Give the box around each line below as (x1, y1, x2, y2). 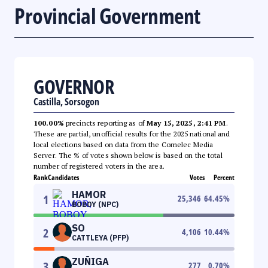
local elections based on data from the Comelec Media (33, 139, 214, 149)
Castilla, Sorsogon (33, 95, 99, 108)
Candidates (48, 172, 79, 182)
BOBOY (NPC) (72, 199, 118, 209)
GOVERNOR (33, 73, 114, 99)
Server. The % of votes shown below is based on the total (33, 150, 223, 160)
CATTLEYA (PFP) (72, 233, 129, 242)
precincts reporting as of (63, 118, 147, 127)
